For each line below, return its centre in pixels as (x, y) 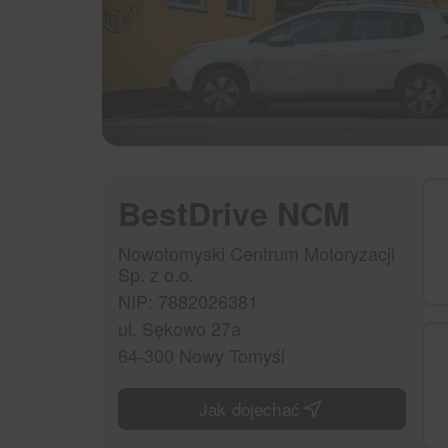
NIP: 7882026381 (188, 301)
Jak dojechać (249, 409)
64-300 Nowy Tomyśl (201, 355)
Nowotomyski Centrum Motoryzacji (256, 253)
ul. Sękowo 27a (179, 328)
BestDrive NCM (234, 213)
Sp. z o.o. (156, 274)
